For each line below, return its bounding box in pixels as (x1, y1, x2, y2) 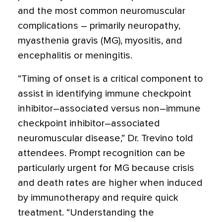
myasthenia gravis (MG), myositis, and (18, 36, 182, 46)
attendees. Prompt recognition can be (18, 148, 185, 158)
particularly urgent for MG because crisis (18, 163, 194, 173)
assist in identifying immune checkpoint (18, 89, 191, 99)
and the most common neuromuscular (18, 6, 185, 16)
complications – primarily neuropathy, (18, 21, 180, 31)
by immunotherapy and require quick (18, 193, 178, 203)
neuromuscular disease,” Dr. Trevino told (18, 133, 193, 143)
